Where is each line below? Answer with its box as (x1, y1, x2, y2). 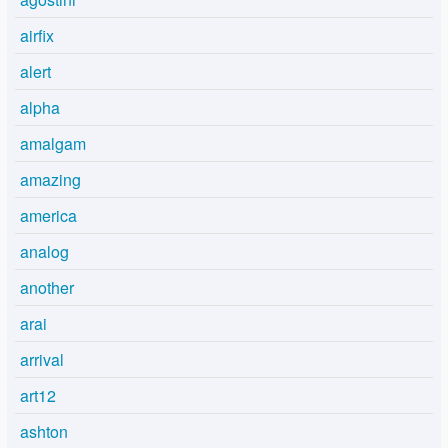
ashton (20, 420, 68, 444)
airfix (20, 24, 54, 48)
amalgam (20, 132, 86, 156)
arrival (20, 348, 64, 372)
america (20, 204, 77, 228)
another (20, 276, 74, 300)
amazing (20, 168, 81, 192)
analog (20, 240, 69, 264)
